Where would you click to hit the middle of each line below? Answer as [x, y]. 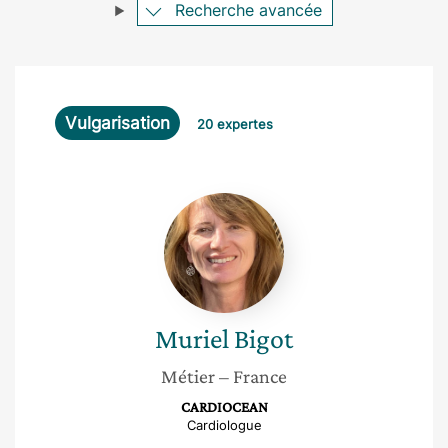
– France [253, 376]
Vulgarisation [117, 123]
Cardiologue [224, 425]
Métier [188, 376]
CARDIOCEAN [224, 407]
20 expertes [235, 124]
